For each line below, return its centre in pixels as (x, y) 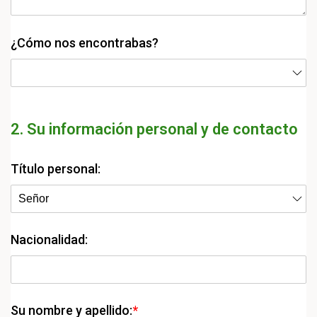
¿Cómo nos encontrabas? (85, 43)
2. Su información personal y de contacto (154, 129)
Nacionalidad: (49, 240)
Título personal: (56, 169)
